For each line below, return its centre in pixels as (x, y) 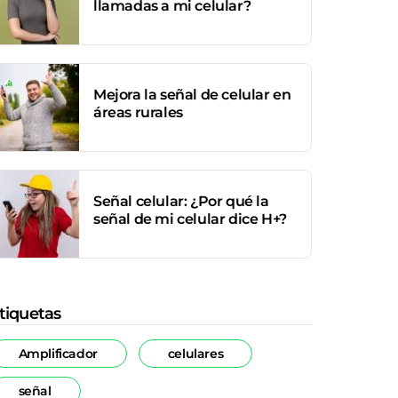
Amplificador (58, 353)
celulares (195, 353)
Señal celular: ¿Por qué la (181, 201)
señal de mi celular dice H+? (190, 219)
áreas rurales (138, 112)
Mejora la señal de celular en (192, 95)
